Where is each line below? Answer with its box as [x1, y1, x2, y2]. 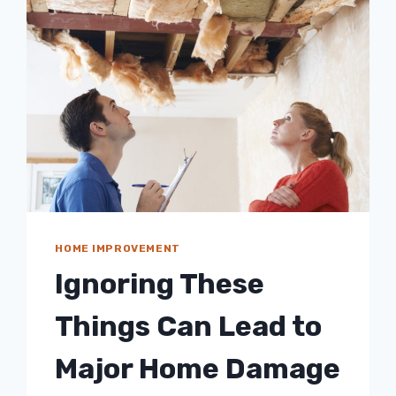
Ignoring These [55, 266, 265, 301]
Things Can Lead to [55, 308, 323, 343]
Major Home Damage [55, 351, 341, 385]
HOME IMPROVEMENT [55, 241, 180, 255]
